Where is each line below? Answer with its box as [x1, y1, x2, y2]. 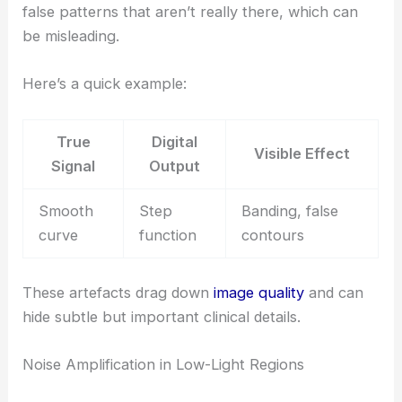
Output [149, 157, 201, 176]
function [138, 226, 197, 245]
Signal [51, 157, 96, 176]
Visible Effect [254, 144, 351, 163]
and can [304, 283, 364, 301]
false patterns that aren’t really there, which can [22, 2, 359, 21]
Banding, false [240, 202, 338, 221]
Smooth [38, 202, 93, 221]
